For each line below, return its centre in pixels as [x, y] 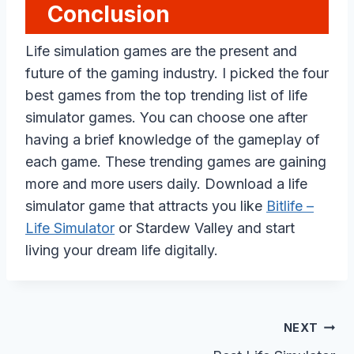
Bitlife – [290, 205]
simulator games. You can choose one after [166, 117]
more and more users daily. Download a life [166, 183]
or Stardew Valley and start [205, 228]
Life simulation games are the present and [161, 51]
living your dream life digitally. [122, 250]
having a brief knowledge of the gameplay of [173, 139]
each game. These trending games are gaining [176, 161]
